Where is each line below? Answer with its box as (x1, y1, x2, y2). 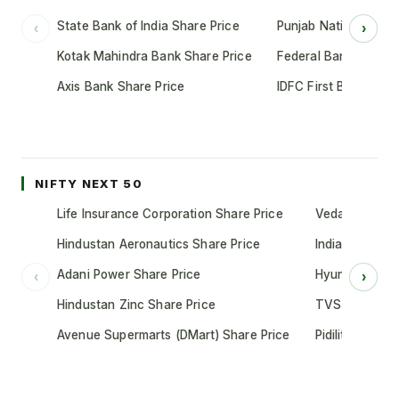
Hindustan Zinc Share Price (57, 297, 216, 312)
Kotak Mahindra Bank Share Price (57, 49, 252, 63)
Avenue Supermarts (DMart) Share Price (57, 328, 290, 342)
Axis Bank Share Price (57, 79, 185, 94)
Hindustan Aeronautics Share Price (57, 237, 260, 251)
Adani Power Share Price (57, 267, 201, 281)
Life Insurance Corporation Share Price (57, 207, 283, 221)
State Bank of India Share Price (57, 19, 240, 33)
